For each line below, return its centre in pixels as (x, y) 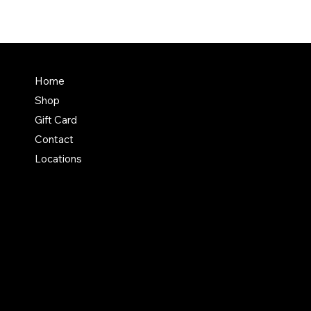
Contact (54, 139)
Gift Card (56, 119)
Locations (59, 158)
